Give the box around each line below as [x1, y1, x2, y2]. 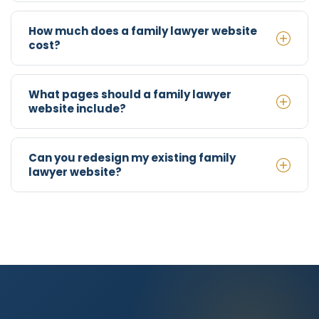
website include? [28, 100, 126, 116]
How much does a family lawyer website [28, 23, 257, 38]
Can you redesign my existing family [28, 150, 236, 165]
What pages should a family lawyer [28, 86, 231, 102]
